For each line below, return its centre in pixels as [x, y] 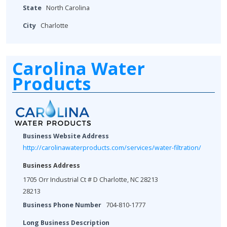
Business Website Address [66, 136]
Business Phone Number [62, 205]
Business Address [51, 166]
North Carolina [68, 8]
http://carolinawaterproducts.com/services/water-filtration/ [112, 148]
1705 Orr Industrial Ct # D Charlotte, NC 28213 [90, 180]
